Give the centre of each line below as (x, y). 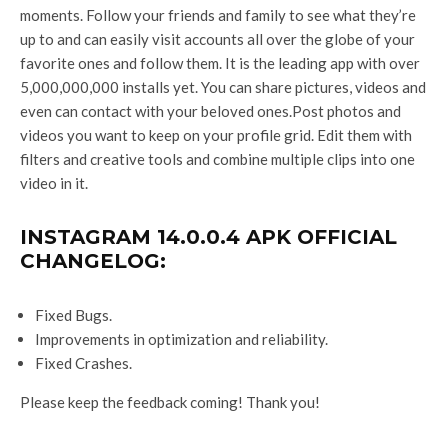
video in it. (54, 182)
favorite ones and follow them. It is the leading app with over (220, 62)
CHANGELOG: (93, 260)
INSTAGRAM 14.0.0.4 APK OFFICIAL (208, 236)
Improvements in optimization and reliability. (181, 338)
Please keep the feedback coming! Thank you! (170, 401)
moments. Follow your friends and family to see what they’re (218, 14)
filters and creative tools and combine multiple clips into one (217, 158)
